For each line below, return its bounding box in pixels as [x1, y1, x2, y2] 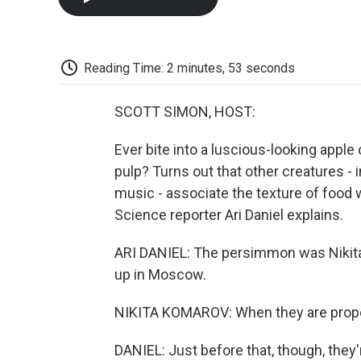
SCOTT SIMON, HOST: [114, 103, 255, 121]
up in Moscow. [114, 266, 206, 284]
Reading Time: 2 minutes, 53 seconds [84, 60, 295, 76]
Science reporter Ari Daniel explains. [114, 206, 343, 224]
